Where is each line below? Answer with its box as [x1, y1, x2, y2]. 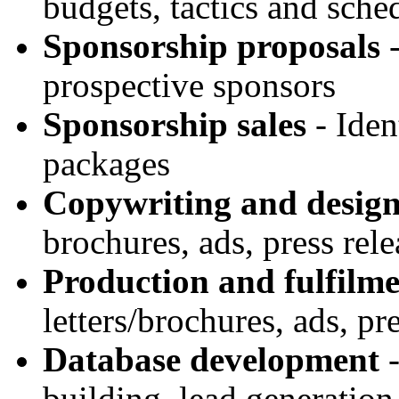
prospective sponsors [43, 66, 336, 104]
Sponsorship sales [43, 105, 306, 143]
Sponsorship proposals [43, 27, 380, 65]
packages [43, 144, 170, 183]
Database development [43, 340, 379, 379]
